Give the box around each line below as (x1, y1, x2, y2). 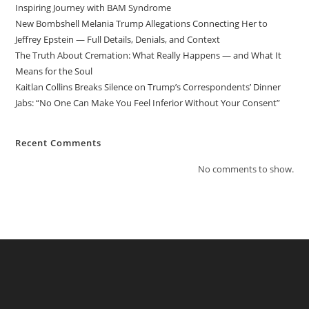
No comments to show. (197, 163, 294, 176)
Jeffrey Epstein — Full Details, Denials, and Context (15, 33, 221, 46)
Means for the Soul (15, 65, 93, 78)
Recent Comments (15, 137, 102, 150)
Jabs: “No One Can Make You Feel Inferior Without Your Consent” (15, 97, 281, 110)
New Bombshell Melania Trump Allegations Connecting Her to (15, 17, 268, 30)
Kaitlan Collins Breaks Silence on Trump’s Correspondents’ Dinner (15, 81, 281, 94)
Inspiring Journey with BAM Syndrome (15, 1, 172, 14)
